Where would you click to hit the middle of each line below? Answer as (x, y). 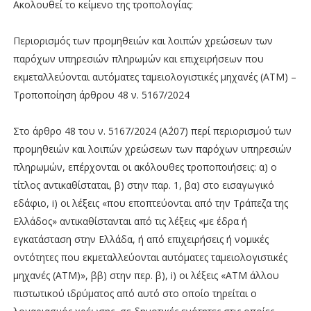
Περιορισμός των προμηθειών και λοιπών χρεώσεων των (143, 40)
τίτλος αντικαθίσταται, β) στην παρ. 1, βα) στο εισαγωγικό (143, 185)
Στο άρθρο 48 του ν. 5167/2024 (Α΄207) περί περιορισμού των (152, 131)
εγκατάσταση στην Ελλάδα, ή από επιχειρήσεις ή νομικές (141, 239)
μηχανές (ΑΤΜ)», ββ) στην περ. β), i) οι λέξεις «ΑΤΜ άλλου (146, 275)
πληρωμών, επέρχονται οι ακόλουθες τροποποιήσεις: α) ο (145, 167)
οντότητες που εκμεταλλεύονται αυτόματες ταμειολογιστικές (150, 257)
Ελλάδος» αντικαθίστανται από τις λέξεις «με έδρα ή (130, 221)
